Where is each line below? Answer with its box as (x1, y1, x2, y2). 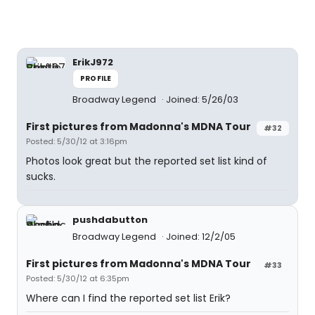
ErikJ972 (72, 56, 113, 69)
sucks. (26, 169, 56, 184)
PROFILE (80, 73, 112, 84)
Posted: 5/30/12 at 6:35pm (26, 273, 129, 284)
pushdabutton (72, 213, 148, 226)
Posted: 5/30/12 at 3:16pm (26, 136, 127, 147)
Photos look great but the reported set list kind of (26, 154, 267, 168)
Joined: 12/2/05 (166, 230, 236, 243)
